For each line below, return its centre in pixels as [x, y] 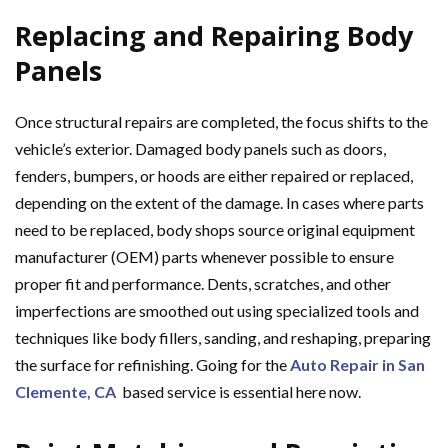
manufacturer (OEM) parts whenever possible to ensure [204, 256]
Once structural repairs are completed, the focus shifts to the [221, 121]
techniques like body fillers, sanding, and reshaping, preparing [223, 337]
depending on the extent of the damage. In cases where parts [219, 202]
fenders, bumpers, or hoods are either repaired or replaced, [214, 175]
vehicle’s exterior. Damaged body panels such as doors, [200, 148]
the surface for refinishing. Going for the [152, 364]
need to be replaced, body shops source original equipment [215, 229]
